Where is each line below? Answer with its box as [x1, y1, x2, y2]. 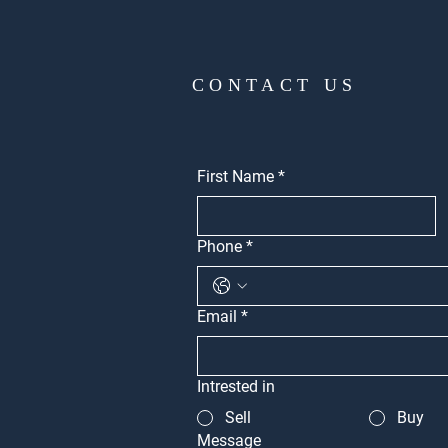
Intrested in [196, 377, 275, 396]
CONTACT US [191, 75, 358, 95]
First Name [196, 167, 274, 186]
